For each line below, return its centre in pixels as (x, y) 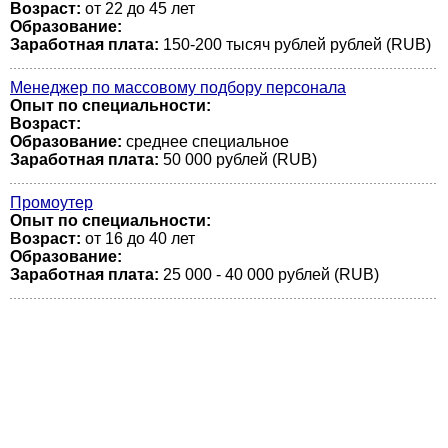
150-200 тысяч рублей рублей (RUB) (295, 44)
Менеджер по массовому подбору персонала (178, 87)
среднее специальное (205, 141)
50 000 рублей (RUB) (238, 159)
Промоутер (51, 202)
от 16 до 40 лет (138, 238)
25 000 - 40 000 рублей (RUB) (269, 274)
